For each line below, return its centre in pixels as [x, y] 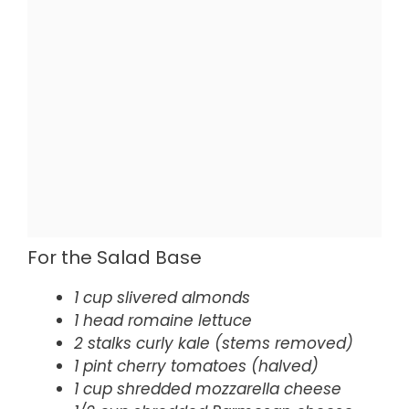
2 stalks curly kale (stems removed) [214, 344]
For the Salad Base [115, 258]
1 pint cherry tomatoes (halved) [196, 367]
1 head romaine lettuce [163, 321]
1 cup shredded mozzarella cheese [208, 389]
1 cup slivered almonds [162, 298]
